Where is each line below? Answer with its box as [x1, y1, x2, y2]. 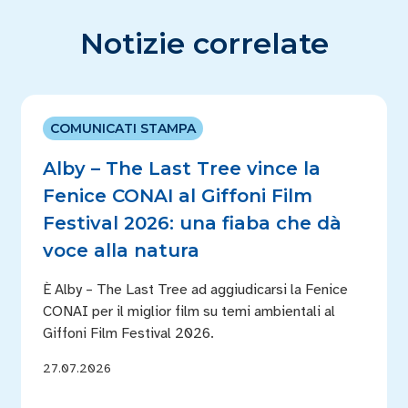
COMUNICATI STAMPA [49, 120, 196, 137]
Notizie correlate [79, 25, 329, 61]
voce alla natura [42, 240, 199, 261]
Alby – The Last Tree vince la [42, 158, 321, 179]
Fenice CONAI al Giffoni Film [42, 185, 312, 207]
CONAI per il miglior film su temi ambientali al [42, 302, 335, 321]
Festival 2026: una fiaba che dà [42, 212, 342, 234]
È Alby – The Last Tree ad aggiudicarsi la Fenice [42, 280, 348, 299]
